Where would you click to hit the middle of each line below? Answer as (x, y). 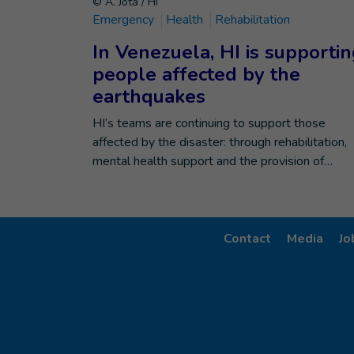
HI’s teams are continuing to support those (209, 123)
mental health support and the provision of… (213, 161)
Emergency (125, 20)
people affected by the (196, 74)
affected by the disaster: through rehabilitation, (220, 142)
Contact (247, 239)
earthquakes (149, 96)
